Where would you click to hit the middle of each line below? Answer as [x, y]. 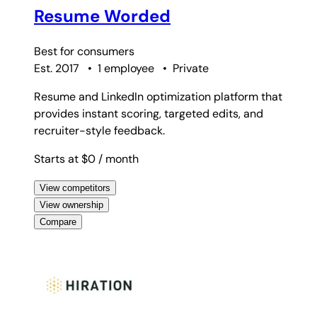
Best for [56, 52]
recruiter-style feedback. [99, 131]
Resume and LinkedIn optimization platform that [158, 97]
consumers [106, 52]
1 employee [126, 69]
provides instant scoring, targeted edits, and [149, 114]
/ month [119, 159]
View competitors [75, 188]
